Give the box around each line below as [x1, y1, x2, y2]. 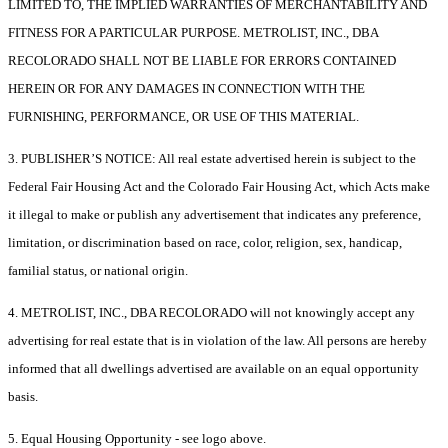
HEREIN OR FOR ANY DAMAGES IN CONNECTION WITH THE [8, 81, 365, 97]
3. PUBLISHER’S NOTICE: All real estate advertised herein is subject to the [8, 151, 416, 167]
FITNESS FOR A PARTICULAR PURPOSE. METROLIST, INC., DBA [8, 25, 378, 41]
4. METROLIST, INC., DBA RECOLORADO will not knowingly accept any [8, 305, 415, 321]
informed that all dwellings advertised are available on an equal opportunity [8, 361, 419, 377]
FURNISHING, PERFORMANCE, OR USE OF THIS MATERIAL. [8, 109, 359, 125]
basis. [8, 389, 38, 405]
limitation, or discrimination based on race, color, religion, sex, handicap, [8, 235, 402, 251]
